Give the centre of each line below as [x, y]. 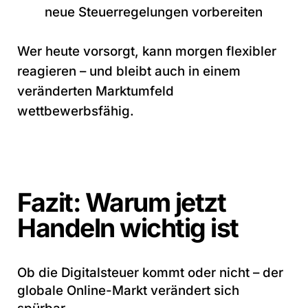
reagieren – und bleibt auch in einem [129, 71]
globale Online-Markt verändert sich [128, 290]
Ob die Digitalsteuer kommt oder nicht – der [150, 272]
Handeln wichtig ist [128, 228]
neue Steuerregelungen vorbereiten [154, 12]
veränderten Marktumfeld [96, 91]
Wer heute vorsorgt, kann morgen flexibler [147, 51]
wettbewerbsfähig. [76, 111]
